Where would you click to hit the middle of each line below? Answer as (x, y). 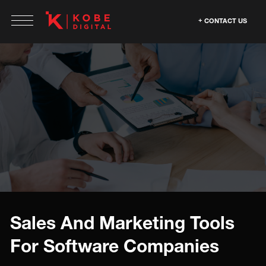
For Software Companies (115, 246)
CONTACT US (226, 20)
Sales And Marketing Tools (122, 223)
